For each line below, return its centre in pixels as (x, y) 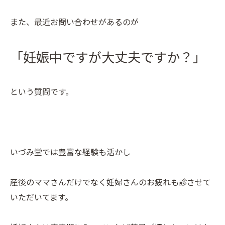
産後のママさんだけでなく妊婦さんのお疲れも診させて (110, 182)
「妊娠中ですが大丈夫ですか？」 (108, 57)
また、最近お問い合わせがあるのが (74, 22)
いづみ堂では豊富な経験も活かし (70, 152)
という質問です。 (42, 91)
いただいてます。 (41, 197)
